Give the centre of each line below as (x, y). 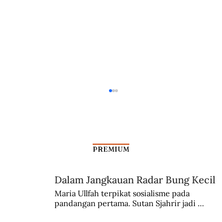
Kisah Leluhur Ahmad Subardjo (94, 184)
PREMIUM (111, 149)
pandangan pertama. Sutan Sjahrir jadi (125, 203)
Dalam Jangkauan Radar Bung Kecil (135, 179)
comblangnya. (80, 213)
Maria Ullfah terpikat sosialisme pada (122, 194)
